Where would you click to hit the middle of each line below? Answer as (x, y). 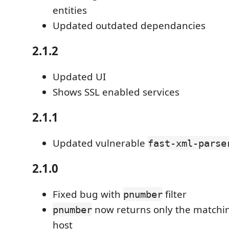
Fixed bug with (88, 194)
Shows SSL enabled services (116, 92)
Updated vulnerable (100, 143)
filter (175, 194)
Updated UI (79, 76)
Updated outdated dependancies (129, 25)
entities (70, 10)
